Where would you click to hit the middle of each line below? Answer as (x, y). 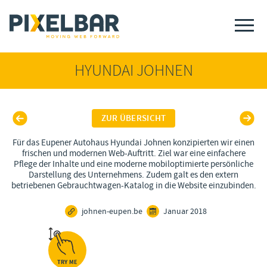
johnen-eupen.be (112, 211)
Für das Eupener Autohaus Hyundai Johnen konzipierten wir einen (133, 143)
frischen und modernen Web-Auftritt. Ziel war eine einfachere (133, 153)
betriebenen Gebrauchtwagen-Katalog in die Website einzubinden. (133, 186)
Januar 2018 (185, 211)
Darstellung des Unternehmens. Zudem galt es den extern (133, 175)
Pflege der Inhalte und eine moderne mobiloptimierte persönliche (133, 164)
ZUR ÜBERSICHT (133, 118)
